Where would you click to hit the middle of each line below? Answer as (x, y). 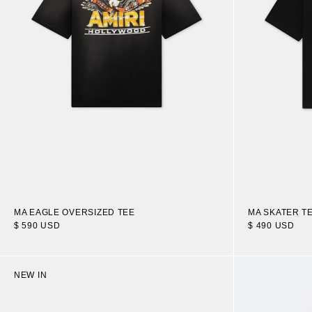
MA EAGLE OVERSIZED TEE (75, 212)
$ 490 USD (271, 225)
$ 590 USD (37, 225)
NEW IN (31, 275)
